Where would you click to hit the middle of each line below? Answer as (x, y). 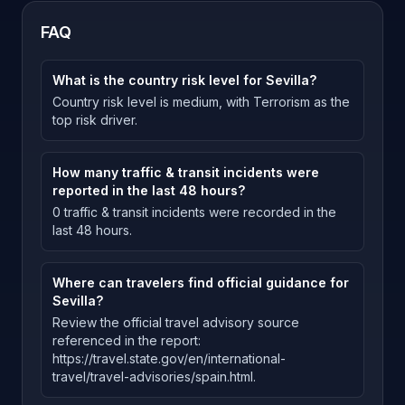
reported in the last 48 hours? (149, 190)
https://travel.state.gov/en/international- (169, 358)
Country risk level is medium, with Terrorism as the (201, 102)
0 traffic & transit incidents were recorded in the (194, 212)
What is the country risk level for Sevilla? (184, 80)
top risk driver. (95, 120)
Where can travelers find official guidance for (201, 283)
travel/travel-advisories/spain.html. (154, 377)
